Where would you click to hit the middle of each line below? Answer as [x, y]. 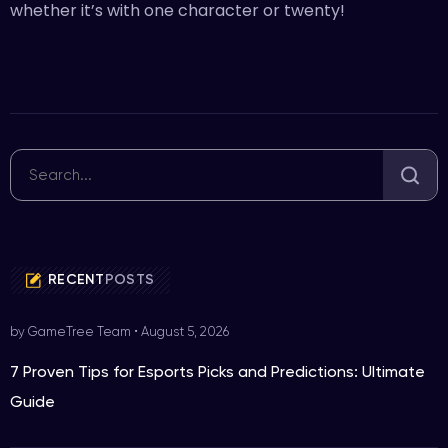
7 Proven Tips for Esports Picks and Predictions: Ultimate [217, 371]
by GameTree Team [72, 331]
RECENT [76, 279]
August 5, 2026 [185, 331]
